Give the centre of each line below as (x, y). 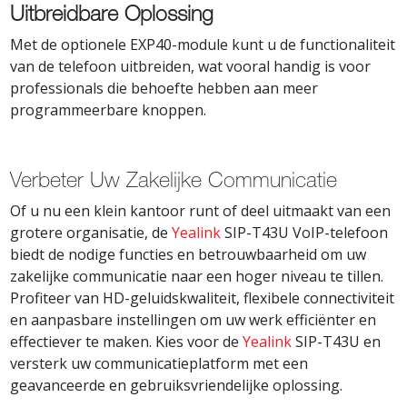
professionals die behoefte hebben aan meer (164, 88)
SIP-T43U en (337, 341)
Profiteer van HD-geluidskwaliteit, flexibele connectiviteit (203, 298)
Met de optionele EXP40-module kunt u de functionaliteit (203, 44)
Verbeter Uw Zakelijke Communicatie (174, 179)
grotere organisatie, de (91, 232)
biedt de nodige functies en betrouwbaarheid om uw (189, 254)
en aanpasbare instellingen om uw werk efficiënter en (194, 319)
